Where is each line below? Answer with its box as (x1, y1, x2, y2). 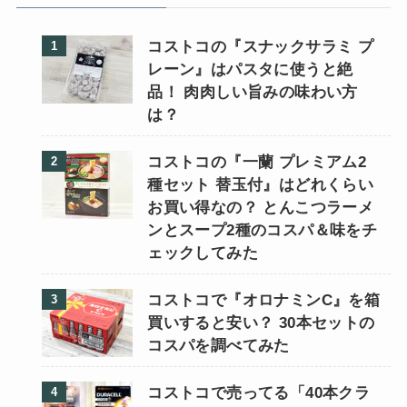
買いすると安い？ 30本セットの (147, 313, 375, 332)
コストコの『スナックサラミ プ (147, 37, 374, 55)
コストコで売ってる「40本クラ (147, 384, 371, 402)
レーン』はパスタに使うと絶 (147, 60, 353, 78)
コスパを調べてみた (147, 336, 290, 354)
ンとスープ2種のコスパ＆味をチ (147, 221, 378, 239)
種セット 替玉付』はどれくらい (147, 175, 374, 194)
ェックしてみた (147, 243, 259, 262)
